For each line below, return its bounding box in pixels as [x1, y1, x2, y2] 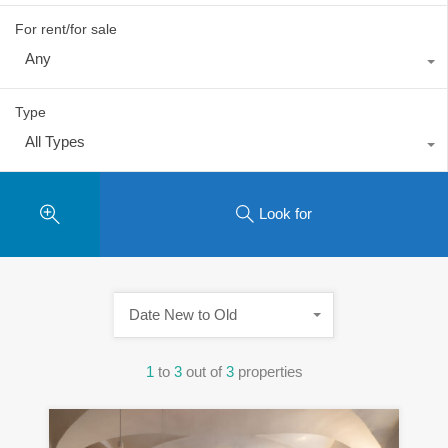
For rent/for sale [15, 20, 117, 37]
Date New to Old [129, 305, 237, 323]
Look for [259, 205, 312, 223]
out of [185, 362, 226, 380]
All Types [25, 132, 85, 150]
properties [237, 362, 303, 380]
